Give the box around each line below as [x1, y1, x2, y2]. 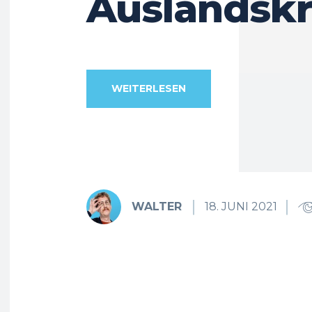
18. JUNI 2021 [205, 199, 277, 213]
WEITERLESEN [111, 82, 186, 95]
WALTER [132, 199, 182, 213]
